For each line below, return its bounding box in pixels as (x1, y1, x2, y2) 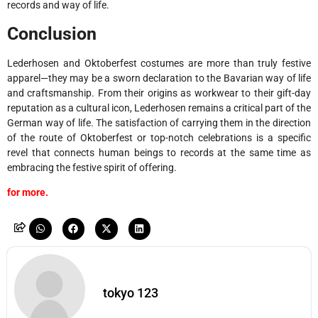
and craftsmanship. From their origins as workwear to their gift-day (7, 87, 311, 99)
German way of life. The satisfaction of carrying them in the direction (7, 116, 311, 128)
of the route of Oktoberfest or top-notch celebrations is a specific (7, 131, 311, 143)
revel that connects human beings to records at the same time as (7, 146, 311, 158)
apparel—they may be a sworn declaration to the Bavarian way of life (7, 72, 311, 84)
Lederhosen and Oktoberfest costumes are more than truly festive (7, 57, 311, 69)
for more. (7, 187, 48, 199)
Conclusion (7, 23, 97, 44)
